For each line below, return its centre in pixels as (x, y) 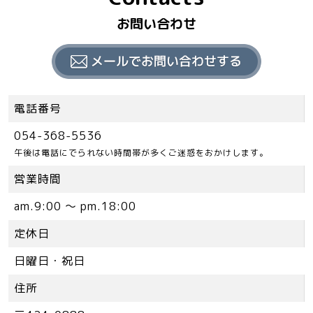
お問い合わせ (156, 23)
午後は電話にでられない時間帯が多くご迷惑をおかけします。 (141, 152)
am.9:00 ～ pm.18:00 (75, 206)
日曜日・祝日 (50, 260)
